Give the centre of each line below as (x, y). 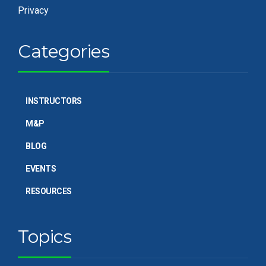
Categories (64, 51)
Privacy (33, 10)
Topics (45, 237)
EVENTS (41, 169)
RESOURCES (49, 191)
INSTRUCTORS (54, 101)
